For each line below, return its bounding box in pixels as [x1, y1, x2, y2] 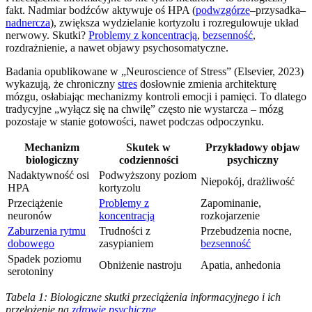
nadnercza [6, 16, 50, 29]
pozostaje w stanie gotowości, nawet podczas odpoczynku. [6, 115, 264, 127]
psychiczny [226, 153, 279, 166]
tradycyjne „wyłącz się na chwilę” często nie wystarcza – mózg [6, 102, 283, 115]
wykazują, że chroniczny [6, 77, 118, 90]
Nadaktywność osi [8, 169, 89, 181]
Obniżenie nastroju [99, 258, 182, 271]
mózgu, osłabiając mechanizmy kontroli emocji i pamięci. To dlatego [6, 90, 306, 102]
